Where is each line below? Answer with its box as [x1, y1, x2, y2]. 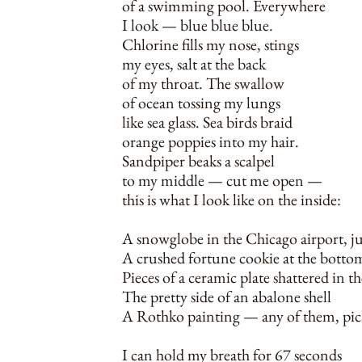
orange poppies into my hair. [122, 131, 299, 152]
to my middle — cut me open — [122, 170, 322, 191]
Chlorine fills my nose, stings [122, 34, 299, 55]
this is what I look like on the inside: [122, 189, 341, 210]
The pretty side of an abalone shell [122, 286, 331, 307]
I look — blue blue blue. [122, 15, 273, 36]
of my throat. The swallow [122, 73, 284, 94]
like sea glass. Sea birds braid [122, 112, 293, 133]
